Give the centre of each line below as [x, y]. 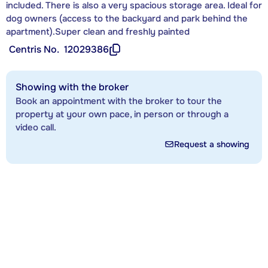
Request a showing [212, 144]
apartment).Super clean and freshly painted [98, 31]
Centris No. [34, 49]
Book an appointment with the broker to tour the [119, 101]
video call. [36, 127]
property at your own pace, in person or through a [122, 114]
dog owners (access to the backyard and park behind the [127, 18]
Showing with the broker [72, 87]
